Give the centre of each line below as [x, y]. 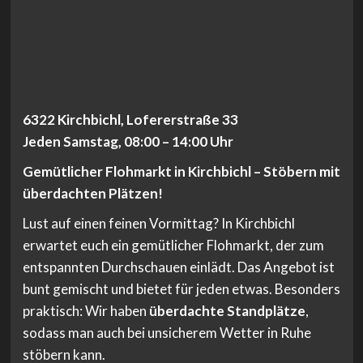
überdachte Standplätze [227, 311]
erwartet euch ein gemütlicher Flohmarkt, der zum [173, 246]
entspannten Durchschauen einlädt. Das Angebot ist [178, 267]
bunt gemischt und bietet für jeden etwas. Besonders [181, 289]
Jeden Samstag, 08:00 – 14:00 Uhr [128, 142]
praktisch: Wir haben [85, 311]
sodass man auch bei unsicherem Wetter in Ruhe [167, 333]
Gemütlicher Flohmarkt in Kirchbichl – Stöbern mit [181, 172]
